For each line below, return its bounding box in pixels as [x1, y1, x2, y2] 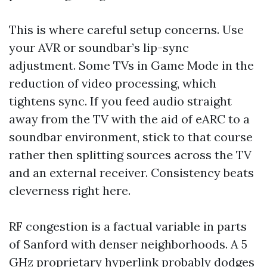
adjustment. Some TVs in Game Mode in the [9, 58, 254, 73]
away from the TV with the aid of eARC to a [9, 111, 250, 126]
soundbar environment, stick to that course [9, 129, 253, 144]
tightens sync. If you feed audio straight [9, 94, 232, 108]
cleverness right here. [9, 183, 131, 198]
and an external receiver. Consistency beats [9, 165, 254, 180]
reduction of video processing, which [9, 76, 216, 91]
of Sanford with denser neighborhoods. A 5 [9, 237, 247, 252]
